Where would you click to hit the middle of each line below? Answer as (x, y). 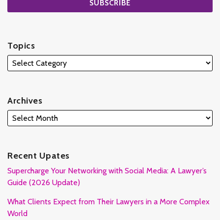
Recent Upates (39, 155)
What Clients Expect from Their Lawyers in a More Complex (109, 201)
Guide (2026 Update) (44, 182)
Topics (21, 45)
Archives (25, 100)
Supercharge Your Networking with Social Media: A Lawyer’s (107, 170)
